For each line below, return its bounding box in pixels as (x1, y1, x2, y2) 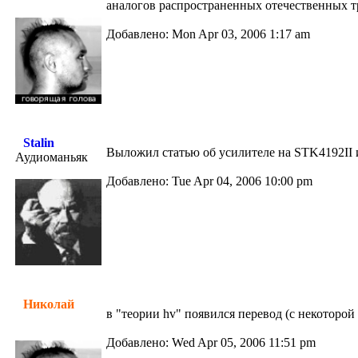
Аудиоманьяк (15, 150, 88, 164)
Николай (23, 297, 74, 311)
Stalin (23, 136, 54, 149)
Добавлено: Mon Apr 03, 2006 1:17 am (106, 27, 310, 41)
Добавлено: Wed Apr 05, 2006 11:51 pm (106, 336, 316, 349)
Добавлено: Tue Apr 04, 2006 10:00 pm (106, 174, 312, 188)
